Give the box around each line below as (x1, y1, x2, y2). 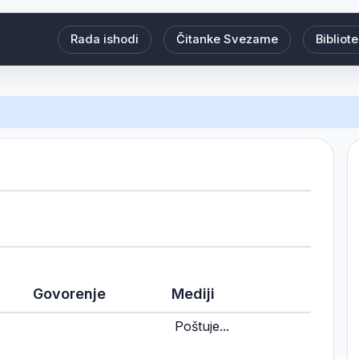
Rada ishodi (71, 31, 139, 46)
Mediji (171, 285, 216, 302)
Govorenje (32, 285, 106, 302)
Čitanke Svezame (176, 31, 278, 46)
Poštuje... (175, 318, 230, 334)
